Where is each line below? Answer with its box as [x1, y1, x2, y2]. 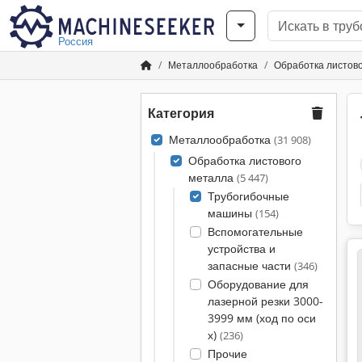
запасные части [207, 258, 294, 273]
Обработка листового [187, 153, 301, 168]
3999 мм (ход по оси [207, 310, 316, 326]
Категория [148, 104, 214, 122]
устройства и [207, 241, 276, 256]
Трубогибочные [207, 188, 289, 204]
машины [207, 205, 255, 221]
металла [187, 170, 237, 185]
